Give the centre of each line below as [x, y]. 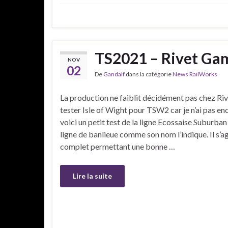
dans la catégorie [149, 74]
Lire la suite [92, 176]
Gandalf [114, 74]
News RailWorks [195, 74]
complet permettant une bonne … [118, 146]
